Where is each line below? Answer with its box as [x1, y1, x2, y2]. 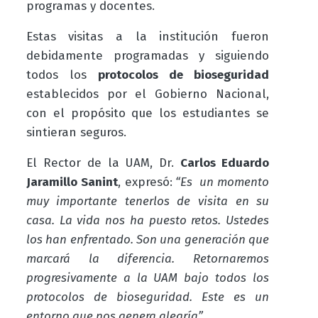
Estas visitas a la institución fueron [26, 28, 270, 44]
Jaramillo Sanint [26, 174, 118, 190]
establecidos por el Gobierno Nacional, [26, 86, 270, 102]
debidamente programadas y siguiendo [26, 48, 270, 63]
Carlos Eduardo [180, 155, 270, 170]
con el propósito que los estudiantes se [26, 105, 270, 121]
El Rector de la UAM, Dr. [26, 155, 181, 170]
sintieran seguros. [26, 124, 126, 140]
